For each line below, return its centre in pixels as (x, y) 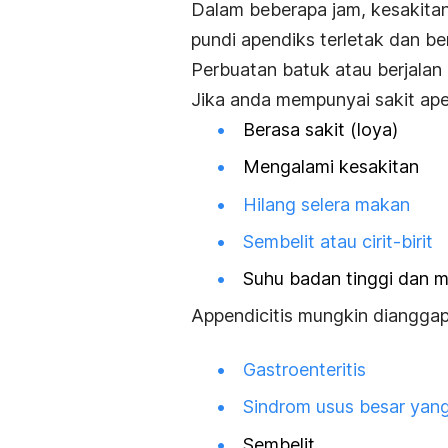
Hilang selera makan (326, 204)
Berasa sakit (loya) (320, 130)
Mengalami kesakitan (331, 167)
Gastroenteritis (304, 370)
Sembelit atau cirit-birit (338, 241)
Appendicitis (244, 316)
